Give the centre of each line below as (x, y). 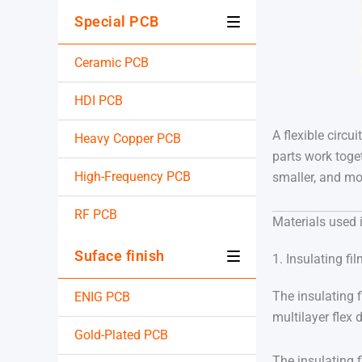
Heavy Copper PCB (128, 139)
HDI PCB (99, 101)
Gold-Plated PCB (121, 335)
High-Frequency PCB (133, 177)
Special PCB (117, 22)
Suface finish (120, 256)
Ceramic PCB (112, 63)
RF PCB (96, 215)
